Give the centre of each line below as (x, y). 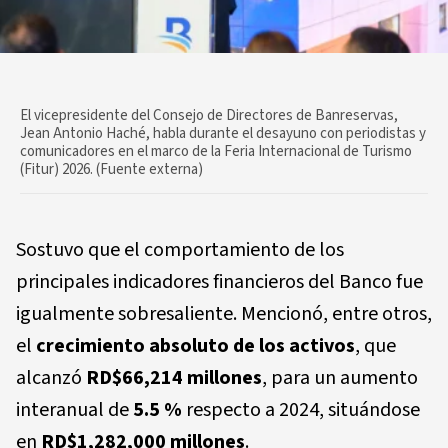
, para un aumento (340, 377)
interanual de (74, 409)
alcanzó (51, 377)
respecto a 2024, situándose (301, 409)
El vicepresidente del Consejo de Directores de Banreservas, (209, 115)
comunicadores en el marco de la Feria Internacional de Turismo (216, 151)
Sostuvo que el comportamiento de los (180, 249)
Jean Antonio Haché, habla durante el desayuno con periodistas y (223, 133)
